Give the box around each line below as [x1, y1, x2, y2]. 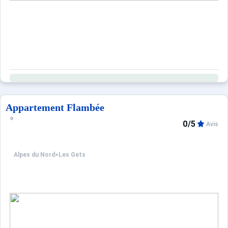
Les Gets [59, 151, 85, 159]
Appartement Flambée [6, 102, 104, 113]
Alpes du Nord [14, 151, 55, 159]
